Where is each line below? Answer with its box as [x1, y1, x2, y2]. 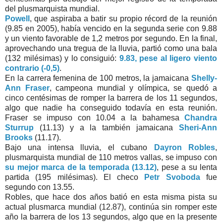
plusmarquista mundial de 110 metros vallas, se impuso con [5, 153, 217, 162]
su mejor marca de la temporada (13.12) [5, 163, 157, 171]
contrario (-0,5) [5, 64, 59, 72]
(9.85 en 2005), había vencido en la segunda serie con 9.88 [5, 24, 217, 33]
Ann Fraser [5, 84, 50, 92]
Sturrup [5, 123, 34, 132]
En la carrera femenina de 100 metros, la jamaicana [5, 74, 191, 82]
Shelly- [191, 74, 217, 82]
